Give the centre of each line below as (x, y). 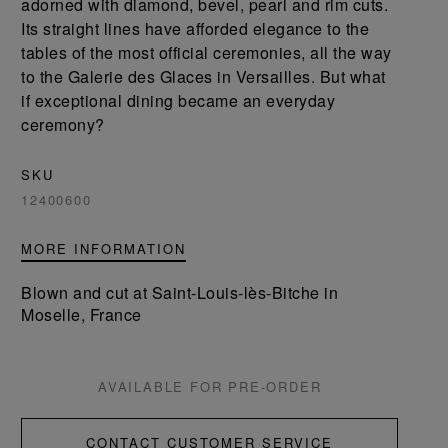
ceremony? (63, 124)
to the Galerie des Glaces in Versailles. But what (203, 76)
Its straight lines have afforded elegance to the (195, 28)
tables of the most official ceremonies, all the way (206, 52)
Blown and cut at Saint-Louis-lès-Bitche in (180, 292)
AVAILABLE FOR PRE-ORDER (209, 386)
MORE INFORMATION (104, 248)
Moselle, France (81, 314)
